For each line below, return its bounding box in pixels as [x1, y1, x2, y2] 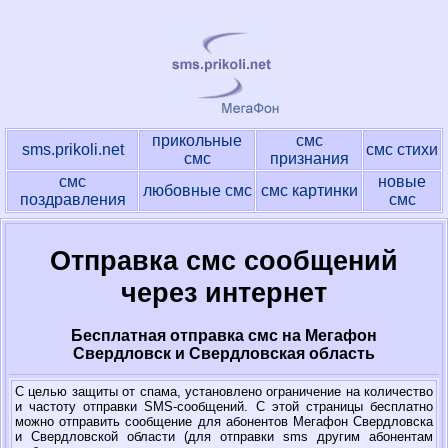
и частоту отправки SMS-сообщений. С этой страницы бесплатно [15, 399, 433, 414]
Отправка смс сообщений [50, 245, 398, 277]
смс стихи [366, 141, 438, 158]
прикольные [152, 132, 242, 149]
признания [269, 150, 349, 167]
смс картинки [260, 182, 358, 199]
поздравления [19, 191, 126, 208]
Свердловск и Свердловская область [73, 345, 375, 363]
